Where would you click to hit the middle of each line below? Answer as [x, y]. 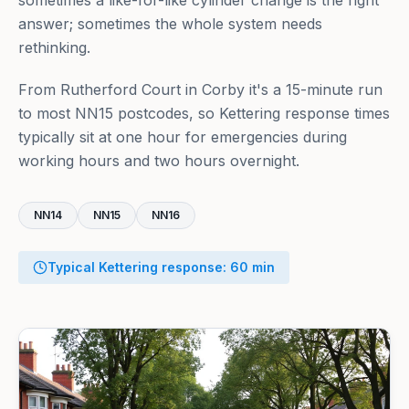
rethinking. [54, 47]
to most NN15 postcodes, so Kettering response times [204, 113]
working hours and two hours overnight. [159, 161]
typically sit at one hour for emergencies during [183, 137]
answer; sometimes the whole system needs [170, 24]
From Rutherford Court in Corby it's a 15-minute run [200, 89]
